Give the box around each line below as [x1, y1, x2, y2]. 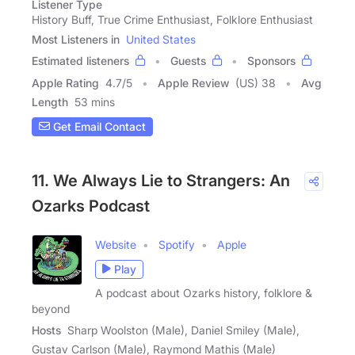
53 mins [74, 94, 115, 109]
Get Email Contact [50, 120, 146, 134]
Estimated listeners [32, 53, 129, 67]
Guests [170, 53, 206, 67]
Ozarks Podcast [32, 196, 150, 216]
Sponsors [247, 53, 296, 67]
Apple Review [158, 75, 229, 90]
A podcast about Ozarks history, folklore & [95, 285, 312, 300]
